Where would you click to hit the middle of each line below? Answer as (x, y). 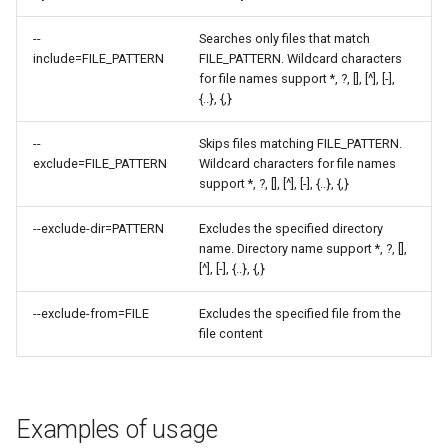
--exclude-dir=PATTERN (98, 228)
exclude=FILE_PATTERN (100, 163)
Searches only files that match (284, 38)
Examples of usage (117, 429)
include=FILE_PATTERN (98, 58)
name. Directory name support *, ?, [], (303, 248)
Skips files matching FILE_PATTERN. (300, 143)
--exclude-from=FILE (91, 313)
